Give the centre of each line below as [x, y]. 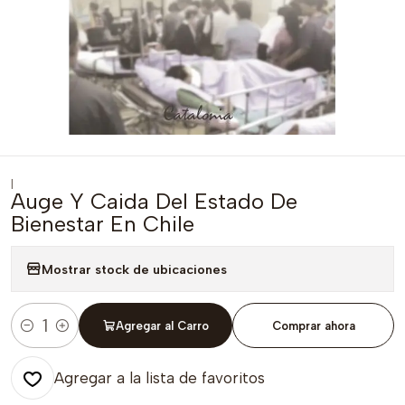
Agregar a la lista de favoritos [160, 378]
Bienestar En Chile [103, 224]
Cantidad [39, 336]
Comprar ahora [313, 325]
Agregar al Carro [162, 325]
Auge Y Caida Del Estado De [154, 201]
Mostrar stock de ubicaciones [134, 269]
